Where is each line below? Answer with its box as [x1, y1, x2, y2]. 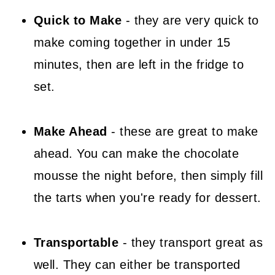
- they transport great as [118, 235, 263, 249]
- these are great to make [107, 124, 258, 138]
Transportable [33, 235, 119, 249]
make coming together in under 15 [33, 35, 231, 49]
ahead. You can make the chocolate [33, 146, 239, 160]
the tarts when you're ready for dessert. [33, 190, 261, 204]
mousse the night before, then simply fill [33, 168, 263, 182]
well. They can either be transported [33, 257, 241, 271]
